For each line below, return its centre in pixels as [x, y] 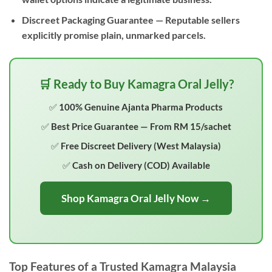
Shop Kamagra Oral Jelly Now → [136, 199]
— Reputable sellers [196, 20]
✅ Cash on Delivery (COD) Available [136, 165]
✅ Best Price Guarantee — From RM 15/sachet [136, 127]
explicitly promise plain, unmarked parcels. [114, 35]
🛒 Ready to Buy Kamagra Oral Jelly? [136, 84]
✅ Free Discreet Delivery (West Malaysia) [136, 146]
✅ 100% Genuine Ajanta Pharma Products [136, 107]
